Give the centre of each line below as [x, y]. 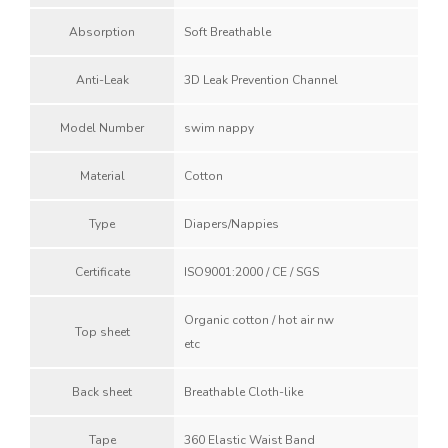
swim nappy [219, 128]
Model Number [102, 128]
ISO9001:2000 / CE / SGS [251, 272]
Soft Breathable [227, 32]
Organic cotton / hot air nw [259, 320]
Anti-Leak [102, 80]
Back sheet [102, 392]
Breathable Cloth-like [243, 392]
